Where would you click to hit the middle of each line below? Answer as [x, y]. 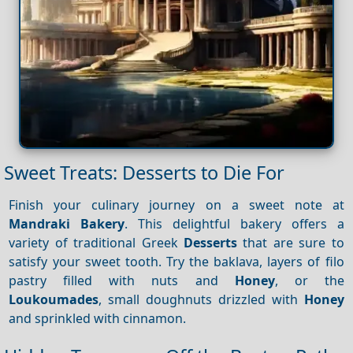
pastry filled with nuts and [122, 280]
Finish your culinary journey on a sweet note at [176, 204]
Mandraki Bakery [67, 223]
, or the [309, 280]
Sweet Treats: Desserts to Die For [144, 173]
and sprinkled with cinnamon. [98, 318]
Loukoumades [54, 299]
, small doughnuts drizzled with [201, 299]
